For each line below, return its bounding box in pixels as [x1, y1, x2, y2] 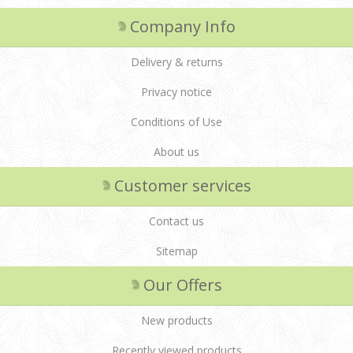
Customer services [113, 174, 251, 196]
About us [154, 143, 199, 159]
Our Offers [143, 273, 222, 295]
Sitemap [155, 243, 198, 258]
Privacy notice [141, 84, 212, 99]
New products [140, 312, 213, 328]
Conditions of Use [131, 113, 222, 129]
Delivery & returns [130, 54, 223, 69]
